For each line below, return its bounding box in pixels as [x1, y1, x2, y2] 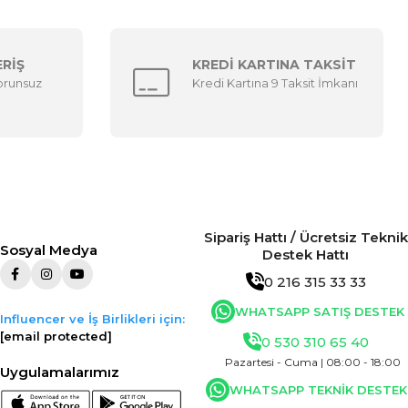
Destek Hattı [262, 246, 350, 263]
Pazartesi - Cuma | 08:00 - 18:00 [225, 355, 402, 369]
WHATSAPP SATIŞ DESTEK [235, 304, 405, 319]
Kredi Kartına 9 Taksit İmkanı [192, 76, 358, 90]
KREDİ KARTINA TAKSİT [192, 56, 356, 73]
